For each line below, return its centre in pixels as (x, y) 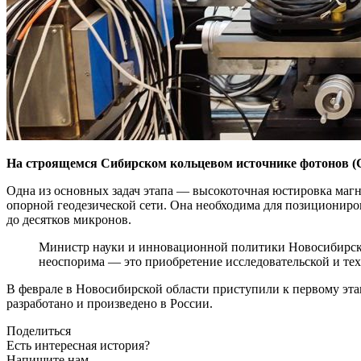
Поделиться (39, 331)
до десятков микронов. (69, 220)
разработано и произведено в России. (110, 304)
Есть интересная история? (78, 346)
